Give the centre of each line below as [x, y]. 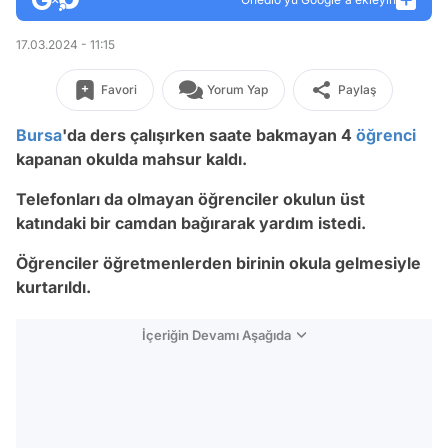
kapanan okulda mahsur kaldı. [133, 159]
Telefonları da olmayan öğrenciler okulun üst [190, 199]
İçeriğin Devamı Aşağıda [216, 335]
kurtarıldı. [55, 287]
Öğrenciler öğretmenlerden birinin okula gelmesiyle [218, 263]
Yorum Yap [237, 89]
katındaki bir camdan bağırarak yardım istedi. [193, 223]
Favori [118, 89]
